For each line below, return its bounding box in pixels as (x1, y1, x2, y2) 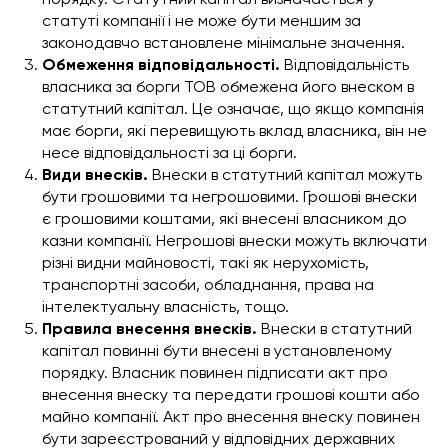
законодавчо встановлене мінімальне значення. (42, 33, 405, 53)
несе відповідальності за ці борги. (42, 143, 297, 163)
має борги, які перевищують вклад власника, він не (42, 121, 427, 141)
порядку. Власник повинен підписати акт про (42, 363, 388, 383)
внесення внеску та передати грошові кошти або (42, 385, 420, 405)
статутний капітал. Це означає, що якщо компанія (42, 99, 424, 119)
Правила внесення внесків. (42, 319, 261, 339)
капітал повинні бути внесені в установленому (42, 341, 392, 361)
